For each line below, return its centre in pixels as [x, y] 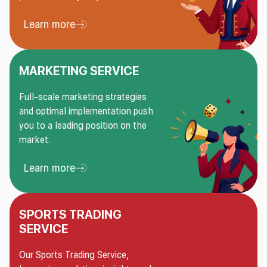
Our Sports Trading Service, [74, 255]
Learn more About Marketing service [106, 173]
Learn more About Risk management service [124, 30]
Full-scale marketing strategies [83, 97]
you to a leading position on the [83, 126]
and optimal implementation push [86, 111]
